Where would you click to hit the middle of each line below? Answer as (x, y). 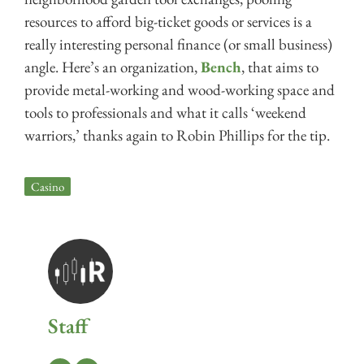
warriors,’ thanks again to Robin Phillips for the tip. (177, 136)
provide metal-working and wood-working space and (180, 90)
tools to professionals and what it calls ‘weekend (165, 113)
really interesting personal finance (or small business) (178, 45)
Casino (48, 187)
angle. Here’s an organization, (113, 67)
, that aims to (280, 67)
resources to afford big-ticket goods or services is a (168, 22)
